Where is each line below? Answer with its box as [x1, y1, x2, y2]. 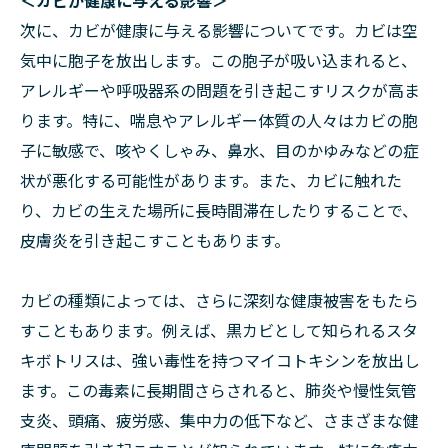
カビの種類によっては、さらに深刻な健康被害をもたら [20, 288, 419, 312]
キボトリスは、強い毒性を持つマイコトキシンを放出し [20, 348, 420, 372]
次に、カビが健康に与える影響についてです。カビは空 [20, 18, 418, 42]
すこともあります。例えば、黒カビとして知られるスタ [20, 318, 418, 342]
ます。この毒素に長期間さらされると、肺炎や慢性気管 [20, 378, 417, 402]
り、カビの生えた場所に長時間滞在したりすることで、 [20, 198, 418, 222]
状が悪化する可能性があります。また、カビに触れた [20, 168, 402, 192]
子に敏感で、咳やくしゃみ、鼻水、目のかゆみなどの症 [20, 138, 419, 162]
